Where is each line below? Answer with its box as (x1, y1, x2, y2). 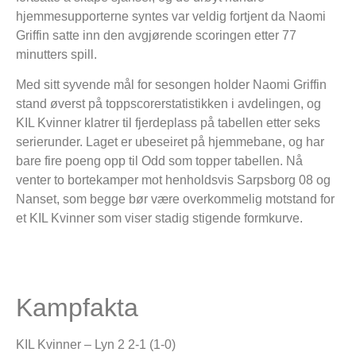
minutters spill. (16, 47, 97, 61)
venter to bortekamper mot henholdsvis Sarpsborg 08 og (16, 172, 331, 187)
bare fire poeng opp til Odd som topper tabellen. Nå (16, 153, 303, 168)
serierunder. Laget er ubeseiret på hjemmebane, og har (16, 134, 324, 149)
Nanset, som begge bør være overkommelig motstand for (16, 192, 335, 206)
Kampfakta (16, 292, 138, 322)
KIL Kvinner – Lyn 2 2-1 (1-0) (16, 337, 176, 351)
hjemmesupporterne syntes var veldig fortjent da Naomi (16, 9, 326, 23)
